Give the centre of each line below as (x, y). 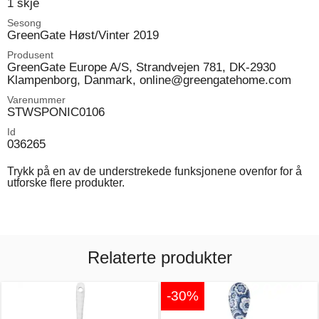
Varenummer (36, 99)
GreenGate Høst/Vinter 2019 (83, 35)
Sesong (24, 22)
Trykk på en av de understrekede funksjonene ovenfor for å (155, 171)
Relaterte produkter (159, 257)
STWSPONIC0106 (56, 111)
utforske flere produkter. (66, 182)
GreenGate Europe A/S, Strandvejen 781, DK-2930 (141, 67)
